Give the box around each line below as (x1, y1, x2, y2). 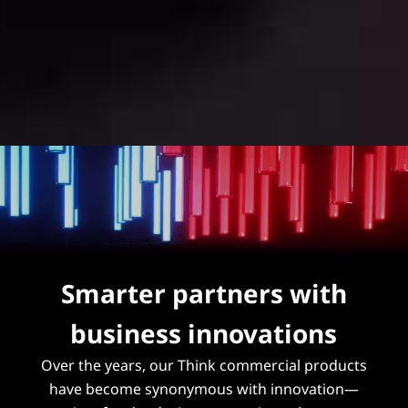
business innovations (70, 315, 338, 351)
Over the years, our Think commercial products (40, 354, 367, 375)
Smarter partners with (60, 275, 347, 311)
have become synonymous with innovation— (48, 378, 359, 399)
